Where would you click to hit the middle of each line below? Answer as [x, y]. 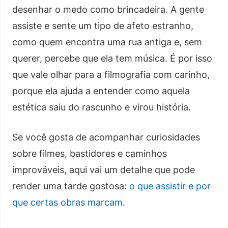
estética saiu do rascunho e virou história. [102, 107]
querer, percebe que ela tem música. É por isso [112, 58]
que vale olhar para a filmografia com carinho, [111, 74]
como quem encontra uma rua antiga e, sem [107, 42]
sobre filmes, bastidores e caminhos [90, 153]
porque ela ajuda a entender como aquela [101, 91]
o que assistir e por [170, 186]
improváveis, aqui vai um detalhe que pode [104, 169]
